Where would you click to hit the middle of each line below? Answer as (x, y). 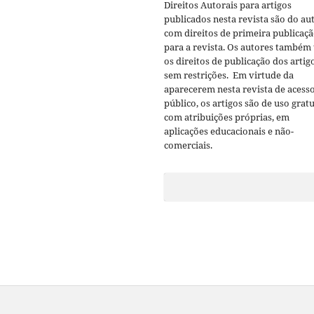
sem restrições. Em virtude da (229, 75)
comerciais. (188, 145)
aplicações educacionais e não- (229, 131)
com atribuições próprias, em (227, 117)
